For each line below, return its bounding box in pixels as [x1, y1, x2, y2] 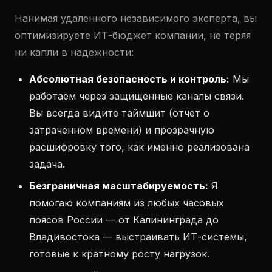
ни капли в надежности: [15, 46, 134, 58]
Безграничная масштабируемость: [29, 180, 208, 192]
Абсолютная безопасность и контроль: [29, 73, 229, 85]
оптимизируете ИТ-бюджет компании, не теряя [15, 29, 251, 41]
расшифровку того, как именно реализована [29, 141, 250, 153]
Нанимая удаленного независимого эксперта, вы [15, 12, 257, 24]
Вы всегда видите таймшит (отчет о [29, 107, 209, 119]
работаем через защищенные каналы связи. [29, 90, 244, 102]
